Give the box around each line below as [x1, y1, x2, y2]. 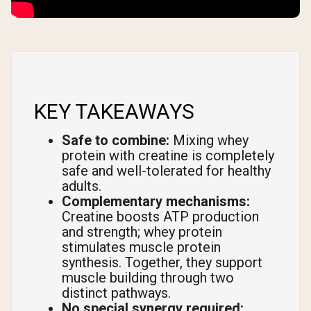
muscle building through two [62, 269, 234, 287]
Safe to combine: [62, 132, 169, 149]
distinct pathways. [62, 285, 171, 302]
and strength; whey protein [62, 224, 222, 241]
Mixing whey [169, 132, 249, 149]
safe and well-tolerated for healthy [62, 162, 271, 180]
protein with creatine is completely [62, 147, 274, 165]
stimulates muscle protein [62, 239, 221, 256]
